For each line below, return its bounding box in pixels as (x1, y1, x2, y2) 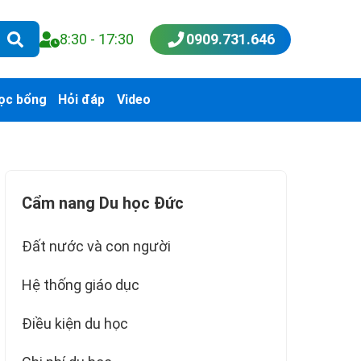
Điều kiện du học (22, 314, 128, 332)
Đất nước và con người (22, 237, 171, 255)
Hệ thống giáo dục (22, 276, 139, 293)
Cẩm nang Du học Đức (22, 193, 184, 213)
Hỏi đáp (58, 92, 106, 108)
